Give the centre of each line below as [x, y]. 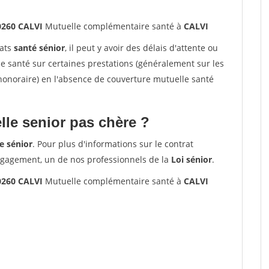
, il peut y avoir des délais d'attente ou [141, 48]
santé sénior [39, 48]
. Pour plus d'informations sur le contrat [113, 144]
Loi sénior [192, 159]
